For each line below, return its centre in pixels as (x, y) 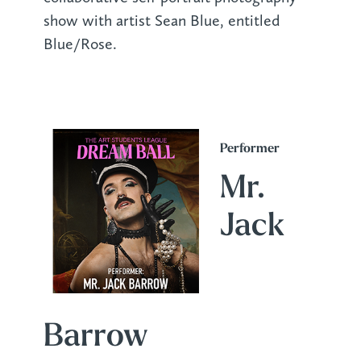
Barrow (95, 337)
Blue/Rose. (80, 44)
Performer (249, 149)
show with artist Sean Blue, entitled (161, 20)
